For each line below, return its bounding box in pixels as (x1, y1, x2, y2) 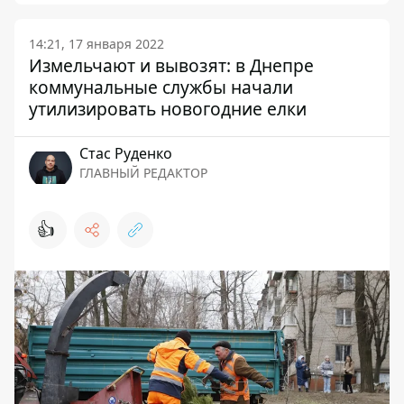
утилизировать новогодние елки (29, 96, 307, 121)
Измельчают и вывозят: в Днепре (29, 53, 314, 78)
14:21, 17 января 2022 (29, 35, 164, 52)
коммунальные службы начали (29, 75, 293, 99)
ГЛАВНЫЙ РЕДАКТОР (79, 164, 207, 181)
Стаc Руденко (79, 143, 172, 163)
